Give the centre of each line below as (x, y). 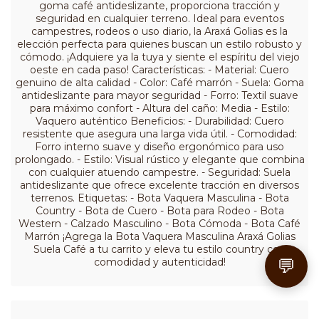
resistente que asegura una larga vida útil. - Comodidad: (159, 134)
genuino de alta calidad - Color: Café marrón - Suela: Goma (159, 83)
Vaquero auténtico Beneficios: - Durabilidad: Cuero (159, 121)
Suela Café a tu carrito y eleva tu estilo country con (159, 250)
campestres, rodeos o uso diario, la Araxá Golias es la (159, 32)
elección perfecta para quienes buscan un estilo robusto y (159, 45)
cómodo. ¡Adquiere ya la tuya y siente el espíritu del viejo (159, 57)
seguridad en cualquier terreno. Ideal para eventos (159, 19)
